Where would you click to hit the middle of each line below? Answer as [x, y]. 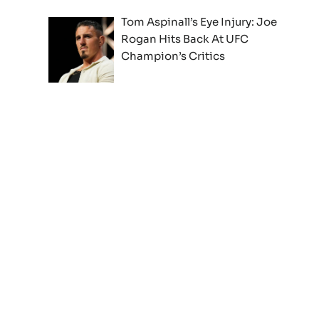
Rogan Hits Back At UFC [185, 38]
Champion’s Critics [173, 56]
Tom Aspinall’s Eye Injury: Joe [199, 21]
